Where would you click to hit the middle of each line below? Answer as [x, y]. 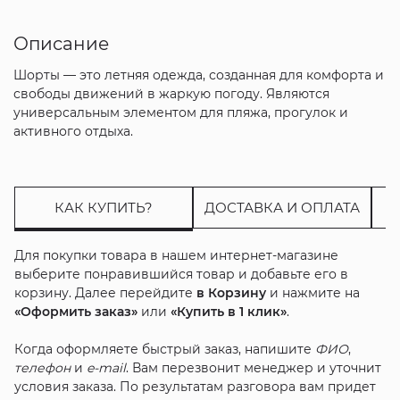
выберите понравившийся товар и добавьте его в [181, 274]
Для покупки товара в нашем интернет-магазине [176, 255]
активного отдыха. [73, 131]
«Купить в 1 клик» [228, 311]
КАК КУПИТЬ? [103, 207]
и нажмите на [312, 292]
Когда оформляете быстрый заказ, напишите [164, 349]
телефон [42, 367]
